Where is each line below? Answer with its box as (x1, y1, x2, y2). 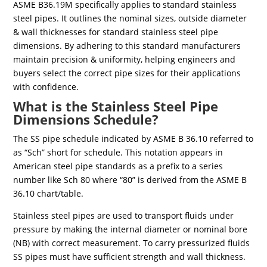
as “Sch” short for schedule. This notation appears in (13, 146, 223, 158)
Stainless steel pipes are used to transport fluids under (13, 209, 234, 221)
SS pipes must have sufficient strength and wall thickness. (13, 250, 246, 262)
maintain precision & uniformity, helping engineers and (13, 53, 236, 65)
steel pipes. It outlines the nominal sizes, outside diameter (13, 12, 247, 24)
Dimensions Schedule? (13, 110, 159, 128)
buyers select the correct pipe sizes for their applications (13, 67, 241, 79)
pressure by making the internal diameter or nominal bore (13, 223, 248, 235)
